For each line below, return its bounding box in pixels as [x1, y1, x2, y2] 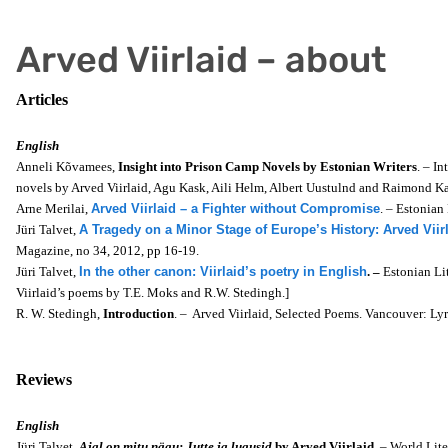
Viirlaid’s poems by [16, 285, 123, 300]
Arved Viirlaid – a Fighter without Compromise [91, 201, 380, 216]
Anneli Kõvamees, [16, 159, 118, 174]
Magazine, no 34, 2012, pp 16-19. [16, 243, 199, 258]
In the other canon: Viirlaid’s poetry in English [79, 264, 367, 279]
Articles [16, 91, 68, 108]
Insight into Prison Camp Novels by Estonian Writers [118, 159, 417, 174]
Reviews [16, 371, 72, 388]
